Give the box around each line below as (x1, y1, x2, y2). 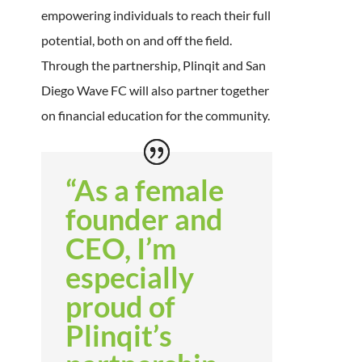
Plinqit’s (65, 317, 172, 353)
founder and (65, 200, 223, 237)
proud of (65, 288, 175, 324)
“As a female (65, 171, 224, 208)
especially (65, 259, 194, 295)
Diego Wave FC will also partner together (40, 82, 269, 98)
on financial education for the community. (40, 107, 270, 123)
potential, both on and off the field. (40, 32, 232, 48)
